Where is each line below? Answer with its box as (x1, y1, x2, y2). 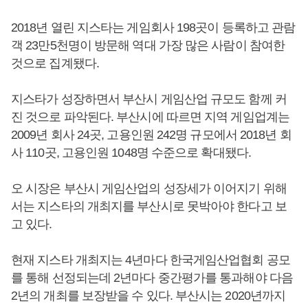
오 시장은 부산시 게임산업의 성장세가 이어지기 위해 (11, 181, 287, 196)
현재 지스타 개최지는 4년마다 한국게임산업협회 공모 (11, 253, 290, 267)
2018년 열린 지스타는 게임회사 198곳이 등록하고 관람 (11, 21, 296, 35)
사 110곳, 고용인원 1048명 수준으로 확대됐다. (11, 146, 251, 160)
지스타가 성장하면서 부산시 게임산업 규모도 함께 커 (11, 92, 287, 107)
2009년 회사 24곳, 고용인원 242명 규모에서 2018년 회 (11, 128, 291, 142)
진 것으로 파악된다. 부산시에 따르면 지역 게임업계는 (11, 110, 289, 124)
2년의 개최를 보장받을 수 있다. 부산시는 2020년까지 (11, 289, 286, 303)
